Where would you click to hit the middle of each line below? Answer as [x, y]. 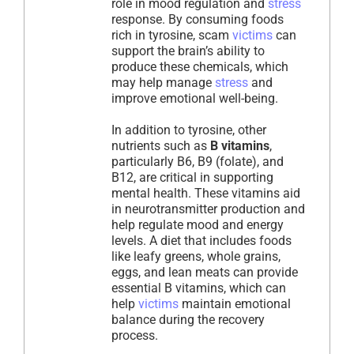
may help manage [163, 83]
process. [135, 336]
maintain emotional [235, 304]
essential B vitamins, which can [199, 288]
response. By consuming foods [198, 20]
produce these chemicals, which [200, 67]
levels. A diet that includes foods [201, 241]
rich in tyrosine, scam [172, 36]
